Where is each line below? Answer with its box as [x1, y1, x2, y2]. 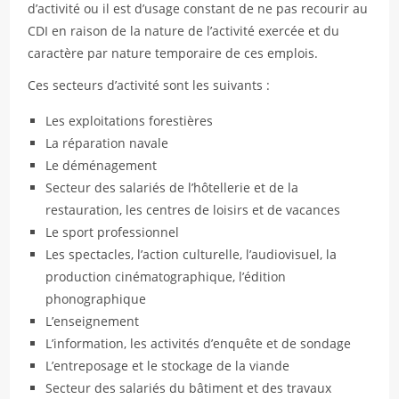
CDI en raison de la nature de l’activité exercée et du [28, 22, 340, 39]
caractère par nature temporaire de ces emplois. [28, 45, 319, 61]
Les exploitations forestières [45, 112, 214, 129]
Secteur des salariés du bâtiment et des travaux [45, 379, 332, 396]
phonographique [45, 290, 147, 307]
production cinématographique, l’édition [45, 268, 287, 285]
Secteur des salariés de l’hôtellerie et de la [45, 179, 299, 196]
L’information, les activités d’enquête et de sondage [45, 335, 352, 352]
